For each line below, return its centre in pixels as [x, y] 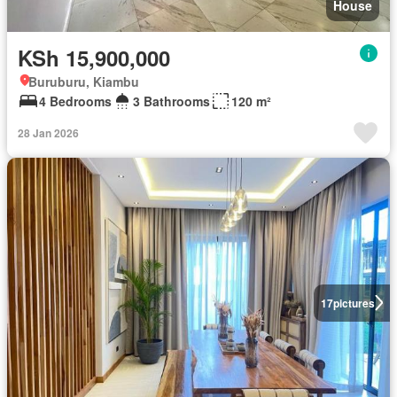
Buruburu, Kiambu [84, 81]
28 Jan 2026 [48, 132]
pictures [354, 303]
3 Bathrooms [171, 101]
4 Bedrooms [75, 101]
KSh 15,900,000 [94, 57]
